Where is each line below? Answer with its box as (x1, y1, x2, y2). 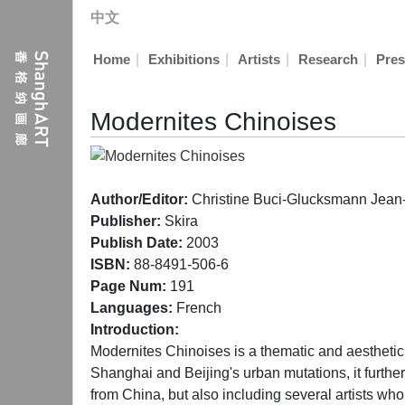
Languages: (90, 299, 173, 316)
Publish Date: (90, 234, 183, 250)
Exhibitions (147, 52, 220, 67)
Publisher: (90, 212, 161, 229)
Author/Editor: (90, 191, 188, 207)
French (173, 299, 221, 316)
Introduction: (90, 321, 179, 337)
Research (297, 52, 358, 67)
